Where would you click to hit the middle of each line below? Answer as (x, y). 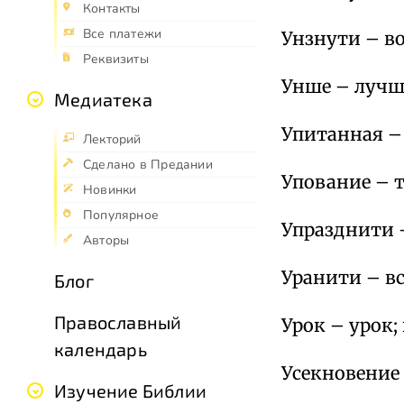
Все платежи (123, 34)
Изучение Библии (130, 391)
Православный (118, 322)
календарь (101, 349)
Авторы (106, 241)
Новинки (110, 190)
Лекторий (112, 140)
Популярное (121, 216)
